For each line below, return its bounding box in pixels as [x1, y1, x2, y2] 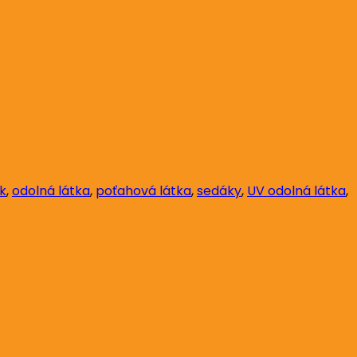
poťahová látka [96, 181, 191, 200]
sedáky [197, 181, 241, 200]
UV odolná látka [247, 181, 346, 200]
